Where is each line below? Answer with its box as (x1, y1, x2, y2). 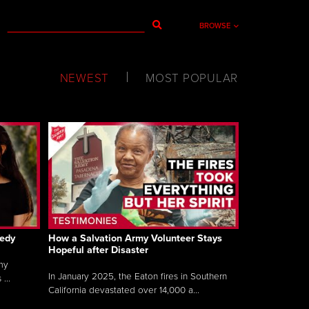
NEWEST (59, 71, 109, 86)
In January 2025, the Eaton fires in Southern (48, 270, 227, 282)
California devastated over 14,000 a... (48, 284, 199, 296)
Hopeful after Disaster (48, 243, 148, 256)
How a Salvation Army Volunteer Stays (48, 232, 222, 244)
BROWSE (199, 21, 230, 30)
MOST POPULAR (146, 71, 238, 86)
